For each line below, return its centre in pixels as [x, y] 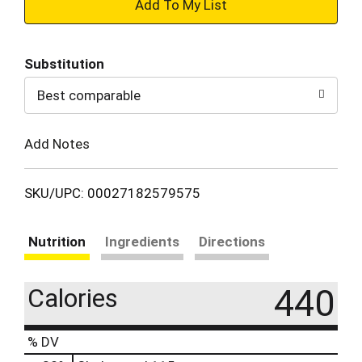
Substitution [64, 64]
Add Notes [57, 143]
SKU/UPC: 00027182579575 [112, 193]
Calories [73, 298]
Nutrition [57, 241]
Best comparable [89, 95]
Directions [232, 241]
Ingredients [142, 241]
